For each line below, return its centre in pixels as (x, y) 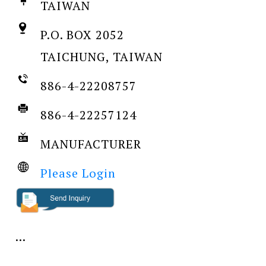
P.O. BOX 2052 (82, 34)
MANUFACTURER (91, 144)
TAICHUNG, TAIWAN (102, 56)
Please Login (78, 173)
